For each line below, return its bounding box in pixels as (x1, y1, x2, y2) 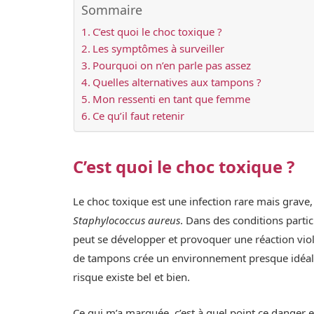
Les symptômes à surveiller (92, 41, 224, 56)
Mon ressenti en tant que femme (92, 92, 250, 107)
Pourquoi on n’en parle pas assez (92, 58, 251, 73)
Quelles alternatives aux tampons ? (92, 75, 261, 90)
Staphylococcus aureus (73, 213, 181, 228)
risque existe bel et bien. (73, 270, 191, 285)
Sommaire (81, 1, 142, 19)
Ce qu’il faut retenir (92, 109, 184, 123)
